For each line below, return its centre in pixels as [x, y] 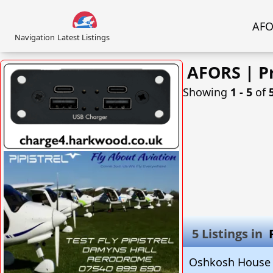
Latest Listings [83, 37]
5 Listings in [229, 233]
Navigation [35, 37]
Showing [207, 92]
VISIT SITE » [148, 160]
